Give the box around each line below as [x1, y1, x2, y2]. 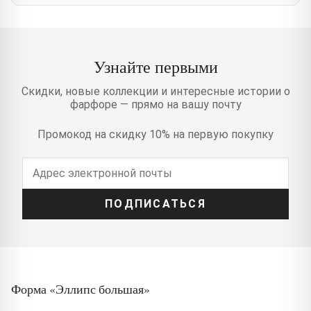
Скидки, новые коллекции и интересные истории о [21, 84, 290, 98]
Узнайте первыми [93, 55, 218, 78]
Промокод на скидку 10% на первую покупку [37, 127, 274, 141]
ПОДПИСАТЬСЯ [105, 197, 206, 211]
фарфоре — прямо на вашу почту [69, 97, 242, 111]
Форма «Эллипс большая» [11, 280, 150, 297]
